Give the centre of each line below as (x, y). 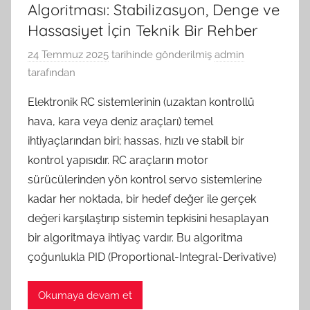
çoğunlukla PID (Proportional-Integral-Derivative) (152, 257)
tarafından (52, 73)
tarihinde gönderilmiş (160, 55)
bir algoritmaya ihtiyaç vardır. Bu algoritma (135, 238)
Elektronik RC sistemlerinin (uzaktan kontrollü (141, 102)
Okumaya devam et (85, 295)
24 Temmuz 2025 (68, 55)
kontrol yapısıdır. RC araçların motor (118, 161)
